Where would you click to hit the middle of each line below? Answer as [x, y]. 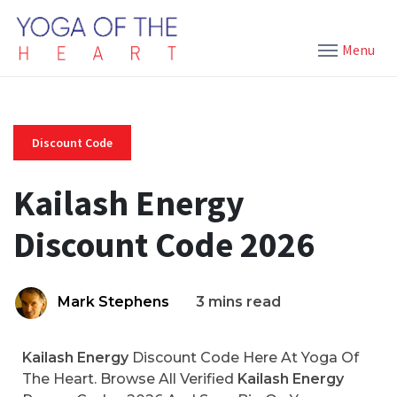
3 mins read [238, 302]
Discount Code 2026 [164, 245]
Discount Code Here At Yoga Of [244, 358]
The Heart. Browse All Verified [130, 379]
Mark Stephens [113, 302]
